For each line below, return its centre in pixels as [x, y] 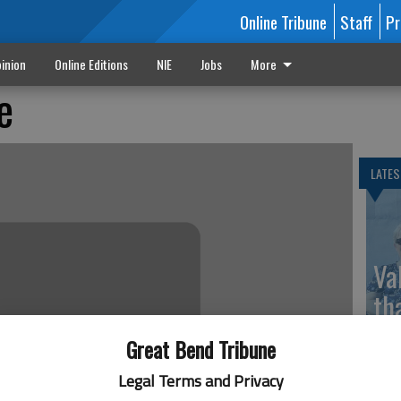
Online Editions [91, 64]
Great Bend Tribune [200, 349]
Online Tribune [283, 21]
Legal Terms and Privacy [200, 381]
